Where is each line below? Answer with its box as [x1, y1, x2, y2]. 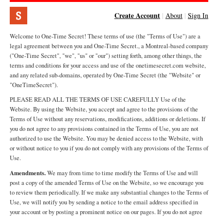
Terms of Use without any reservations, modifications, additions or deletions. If [10, 115, 205, 123]
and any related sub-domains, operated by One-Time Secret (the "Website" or [10, 71, 200, 79]
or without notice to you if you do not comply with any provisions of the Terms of [10, 144, 208, 152]
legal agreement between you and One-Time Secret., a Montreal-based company [10, 42, 208, 50]
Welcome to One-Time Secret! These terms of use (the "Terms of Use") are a [10, 32, 200, 40]
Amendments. [10, 168, 46, 177]
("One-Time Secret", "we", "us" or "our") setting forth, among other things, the [10, 52, 202, 60]
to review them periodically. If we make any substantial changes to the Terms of [10, 188, 208, 197]
